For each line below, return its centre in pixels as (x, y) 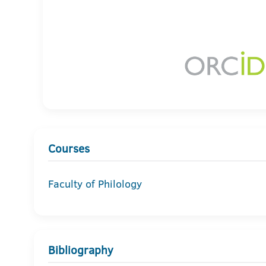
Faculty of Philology (95, 183)
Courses (69, 148)
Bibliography (81, 250)
